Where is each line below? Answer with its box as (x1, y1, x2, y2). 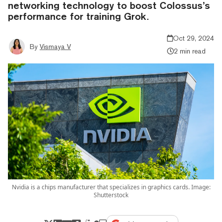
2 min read (173, 47, 206, 55)
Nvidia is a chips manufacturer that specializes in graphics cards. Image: (11, 182, 211, 191)
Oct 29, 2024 (173, 34, 214, 42)
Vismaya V (40, 42, 71, 51)
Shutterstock (94, 190, 128, 199)
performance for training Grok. (8, 10, 149, 22)
